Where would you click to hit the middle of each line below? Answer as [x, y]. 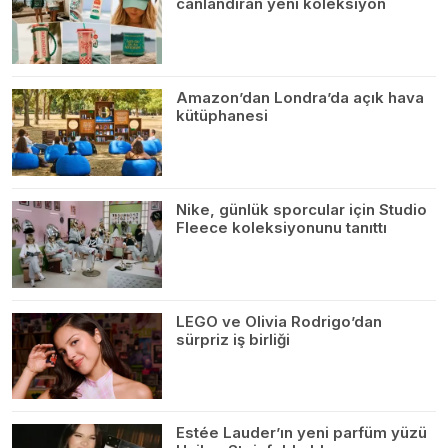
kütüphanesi [222, 115]
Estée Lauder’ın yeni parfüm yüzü [301, 433]
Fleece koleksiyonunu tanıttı [281, 227]
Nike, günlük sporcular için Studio [301, 209]
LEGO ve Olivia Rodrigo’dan [279, 321]
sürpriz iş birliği [233, 339]
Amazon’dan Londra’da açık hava [300, 97]
